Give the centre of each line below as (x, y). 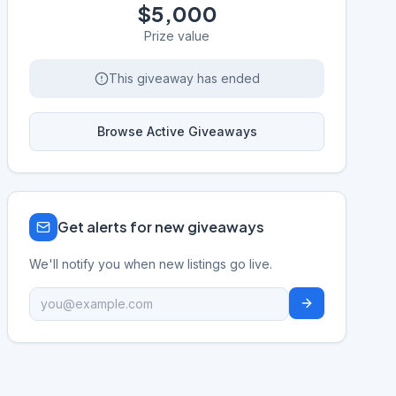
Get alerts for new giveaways (161, 227)
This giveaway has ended (184, 78)
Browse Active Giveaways (177, 131)
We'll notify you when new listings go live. (151, 264)
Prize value (177, 36)
